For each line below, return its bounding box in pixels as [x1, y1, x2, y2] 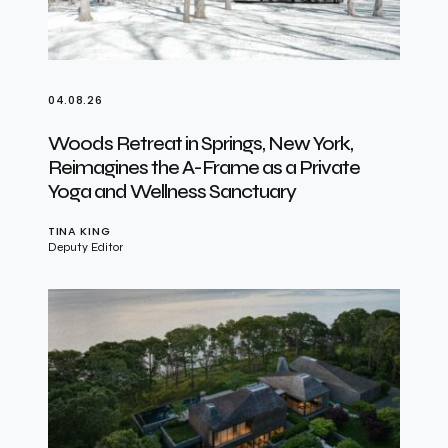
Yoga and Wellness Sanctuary [48, 178, 296, 204]
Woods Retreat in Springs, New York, [48, 130, 353, 156]
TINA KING [48, 222, 111, 239]
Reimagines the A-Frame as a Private [48, 154, 360, 180]
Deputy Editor [48, 239, 123, 254]
